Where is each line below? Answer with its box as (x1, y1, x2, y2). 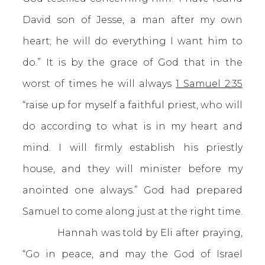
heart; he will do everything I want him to (22, 35, 243, 47)
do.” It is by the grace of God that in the (22, 57, 243, 68)
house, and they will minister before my (22, 163, 243, 174)
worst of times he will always (22, 78, 176, 89)
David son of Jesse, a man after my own (22, 14, 243, 25)
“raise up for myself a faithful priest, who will (22, 99, 243, 111)
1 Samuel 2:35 (176, 78, 243, 89)
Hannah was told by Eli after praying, (22, 227, 243, 238)
